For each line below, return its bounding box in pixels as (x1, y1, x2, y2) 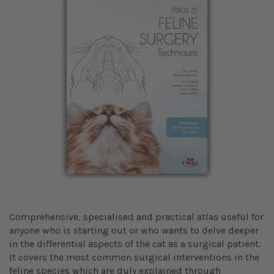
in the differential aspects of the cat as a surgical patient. (9, 237, 261, 250)
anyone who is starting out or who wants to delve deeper (9, 224, 259, 236)
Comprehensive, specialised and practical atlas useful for (9, 210, 264, 223)
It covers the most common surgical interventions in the (9, 251, 259, 263)
